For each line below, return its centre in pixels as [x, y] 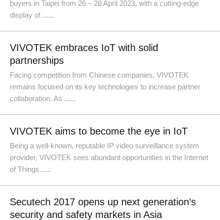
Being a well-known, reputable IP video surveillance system [105, 146]
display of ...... [32, 15]
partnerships [37, 60]
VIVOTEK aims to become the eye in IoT [99, 131]
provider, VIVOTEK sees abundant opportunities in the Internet [109, 157]
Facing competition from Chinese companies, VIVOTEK [99, 75]
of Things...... [30, 169]
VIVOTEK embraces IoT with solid [84, 48]
